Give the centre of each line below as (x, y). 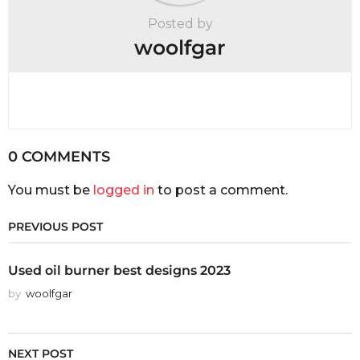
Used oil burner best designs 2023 (119, 270)
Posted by (180, 24)
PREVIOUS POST (55, 227)
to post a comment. (221, 190)
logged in (124, 190)
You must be (51, 190)
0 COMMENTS (59, 156)
